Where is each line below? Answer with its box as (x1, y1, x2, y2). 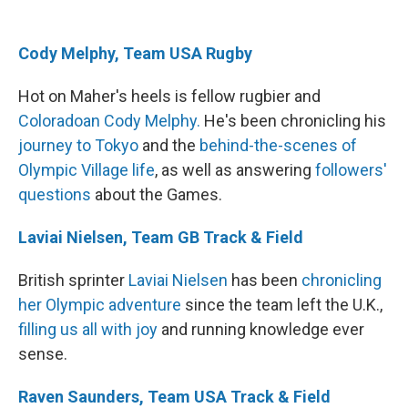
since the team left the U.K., (181, 294, 382, 314)
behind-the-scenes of (199, 135, 357, 155)
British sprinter (18, 270, 128, 290)
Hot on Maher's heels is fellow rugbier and (18, 86, 321, 106)
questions (18, 184, 91, 204)
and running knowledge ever (158, 319, 364, 339)
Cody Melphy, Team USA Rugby (18, 43, 252, 63)
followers (315, 159, 383, 179)
